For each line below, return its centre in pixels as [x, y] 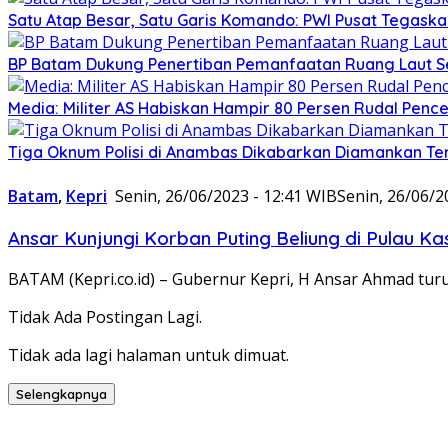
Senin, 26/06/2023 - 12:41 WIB [226, 195]
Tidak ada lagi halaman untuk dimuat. [148, 355]
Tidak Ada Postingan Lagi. [105, 317]
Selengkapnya [61, 394]
